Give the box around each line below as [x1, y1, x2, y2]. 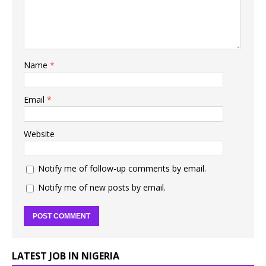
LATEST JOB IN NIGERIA [12, 249, 119, 263]
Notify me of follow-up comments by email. [38, 163, 206, 175]
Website [24, 128, 55, 140]
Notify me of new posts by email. [38, 182, 166, 194]
